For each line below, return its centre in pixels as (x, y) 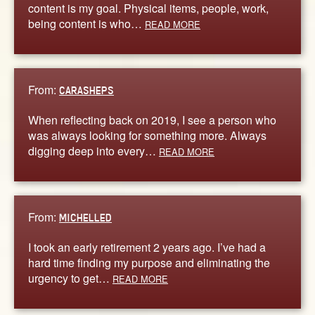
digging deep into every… (94, 150)
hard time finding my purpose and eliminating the (149, 262)
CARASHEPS (86, 90)
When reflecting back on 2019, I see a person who (152, 120)
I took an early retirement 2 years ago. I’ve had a (147, 247)
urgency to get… (70, 278)
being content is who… (86, 23)
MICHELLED (85, 217)
